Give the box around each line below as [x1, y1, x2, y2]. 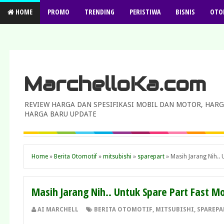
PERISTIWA [129, 7, 160, 16]
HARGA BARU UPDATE [24, 110, 96, 118]
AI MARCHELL [37, 206, 78, 213]
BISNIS [175, 7, 195, 16]
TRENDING [84, 7, 114, 16]
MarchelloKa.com [23, 71, 206, 96]
